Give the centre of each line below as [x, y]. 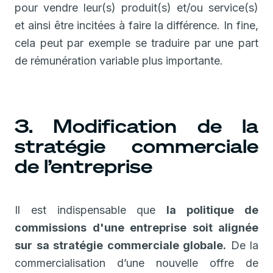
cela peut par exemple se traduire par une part [136, 43]
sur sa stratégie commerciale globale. [120, 245]
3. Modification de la [136, 126]
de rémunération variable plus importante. [119, 60]
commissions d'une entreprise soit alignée [136, 227]
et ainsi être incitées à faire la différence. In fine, [136, 25]
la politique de [213, 210]
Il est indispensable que [91, 210]
